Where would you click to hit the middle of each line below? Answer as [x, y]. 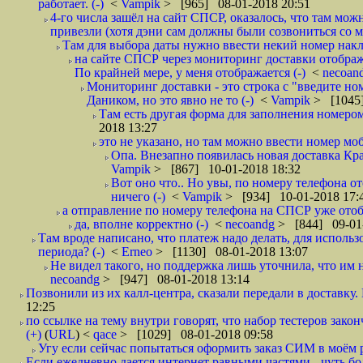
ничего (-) [138, 196]
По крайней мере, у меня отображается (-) [190, 73]
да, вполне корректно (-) [141, 224]
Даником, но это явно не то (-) [170, 100]
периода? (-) [71, 252]
